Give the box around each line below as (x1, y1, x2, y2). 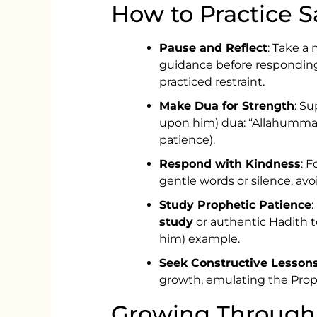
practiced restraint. (159, 75, 265, 89)
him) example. (159, 232, 241, 246)
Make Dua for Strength (159, 99, 295, 113)
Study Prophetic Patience (159, 198, 312, 212)
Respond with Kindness (159, 157, 301, 171)
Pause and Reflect (159, 41, 268, 55)
